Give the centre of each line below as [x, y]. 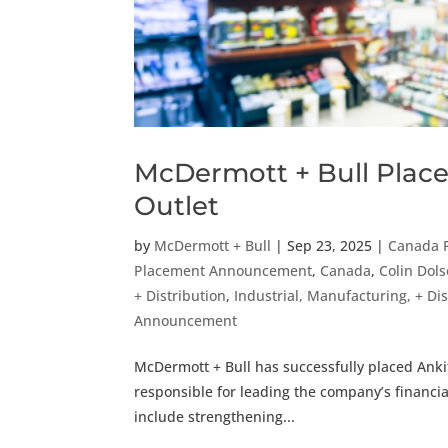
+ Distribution [180, 295]
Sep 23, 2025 [330, 245]
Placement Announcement [223, 270]
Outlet [177, 205]
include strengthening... [215, 416]
